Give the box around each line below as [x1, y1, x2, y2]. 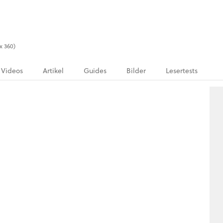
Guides [84, 66, 107, 76]
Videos [1, 66, 23, 76]
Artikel [43, 66, 64, 76]
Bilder [126, 66, 146, 76]
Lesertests [166, 66, 198, 76]
